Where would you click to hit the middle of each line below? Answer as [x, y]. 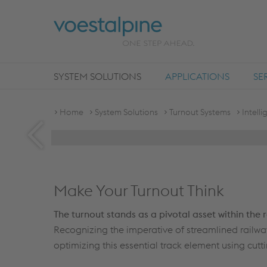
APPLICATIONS [197, 76]
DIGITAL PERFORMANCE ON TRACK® [135, 119]
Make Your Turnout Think [139, 190]
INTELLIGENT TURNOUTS [162, 90]
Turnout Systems [200, 112]
